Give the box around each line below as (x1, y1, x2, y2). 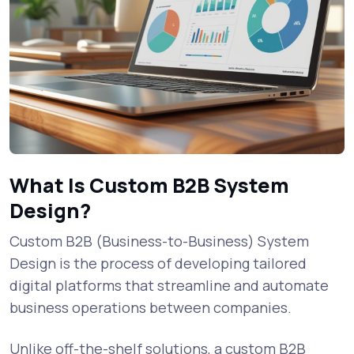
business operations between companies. (9, 297, 292, 317)
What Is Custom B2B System (9, 171, 289, 199)
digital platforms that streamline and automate (9, 275, 329, 295)
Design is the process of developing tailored (9, 253, 307, 273)
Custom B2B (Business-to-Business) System (9, 231, 309, 250)
